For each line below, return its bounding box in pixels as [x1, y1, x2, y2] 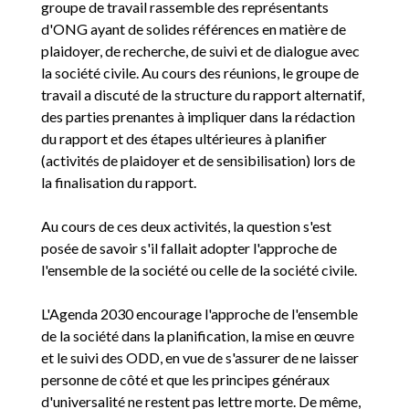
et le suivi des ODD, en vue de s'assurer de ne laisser [40, 349, 359, 366]
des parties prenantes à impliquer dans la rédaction [40, 108, 355, 125]
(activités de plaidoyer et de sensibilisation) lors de [40, 152, 355, 169]
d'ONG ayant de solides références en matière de [40, 20, 346, 37]
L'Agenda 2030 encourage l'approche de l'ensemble [40, 305, 358, 322]
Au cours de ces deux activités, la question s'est [40, 217, 331, 235]
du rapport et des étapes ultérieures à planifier [40, 130, 327, 147]
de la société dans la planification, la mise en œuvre [40, 327, 354, 344]
